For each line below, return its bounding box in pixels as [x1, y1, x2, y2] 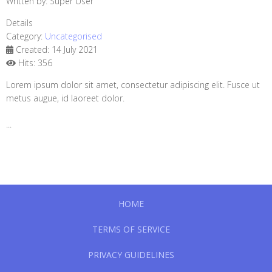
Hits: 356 [18, 57, 52, 69]
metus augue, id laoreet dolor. [6, 92, 124, 104]
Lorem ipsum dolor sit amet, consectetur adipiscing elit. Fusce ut [6, 79, 260, 90]
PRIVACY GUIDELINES [88, 249, 174, 260]
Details [6, 17, 33, 29]
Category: [6, 30, 45, 42]
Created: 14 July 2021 [16, 44, 98, 55]
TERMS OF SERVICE [92, 223, 170, 235]
